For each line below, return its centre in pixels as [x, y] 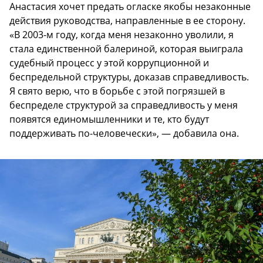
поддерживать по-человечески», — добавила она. [124, 133]
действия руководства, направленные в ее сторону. [127, 20]
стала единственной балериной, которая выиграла [126, 48]
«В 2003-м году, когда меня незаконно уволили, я [122, 34]
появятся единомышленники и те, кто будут [109, 119]
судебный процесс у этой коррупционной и [109, 63]
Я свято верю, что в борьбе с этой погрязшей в [117, 91]
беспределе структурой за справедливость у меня [124, 105]
